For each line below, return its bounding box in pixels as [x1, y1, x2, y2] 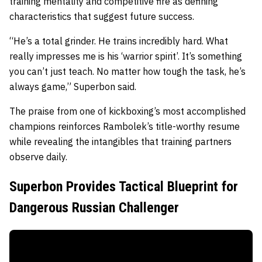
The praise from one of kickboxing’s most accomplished [9, 105, 246, 117]
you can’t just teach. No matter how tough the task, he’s [9, 65, 246, 77]
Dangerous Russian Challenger [9, 199, 179, 216]
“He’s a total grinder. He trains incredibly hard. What [9, 35, 228, 47]
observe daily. [9, 151, 67, 163]
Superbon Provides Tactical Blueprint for [9, 178, 238, 195]
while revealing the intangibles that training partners [9, 136, 232, 147]
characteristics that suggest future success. [9, 11, 194, 22]
